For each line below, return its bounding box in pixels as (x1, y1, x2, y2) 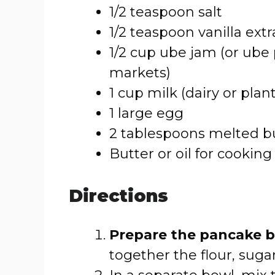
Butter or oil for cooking (109, 145, 272, 162)
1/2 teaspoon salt (109, 4, 222, 20)
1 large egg (109, 105, 184, 122)
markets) (109, 64, 171, 81)
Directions (69, 185, 168, 206)
